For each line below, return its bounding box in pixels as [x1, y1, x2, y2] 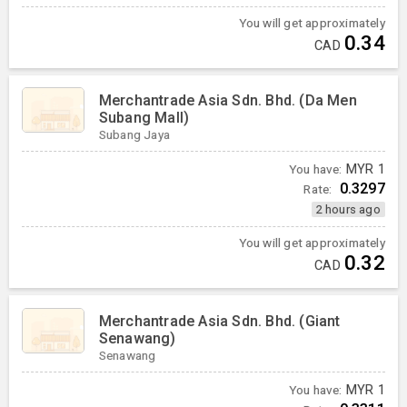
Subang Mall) [98, 109, 190, 127]
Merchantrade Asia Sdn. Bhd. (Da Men [98, 92, 357, 110]
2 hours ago [315, 203, 381, 217]
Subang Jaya [98, 127, 170, 143]
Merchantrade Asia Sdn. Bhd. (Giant [98, 312, 341, 330]
